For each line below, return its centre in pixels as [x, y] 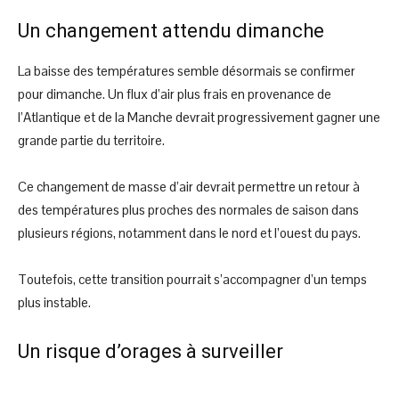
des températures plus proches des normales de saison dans [188, 209]
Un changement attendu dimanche [171, 30]
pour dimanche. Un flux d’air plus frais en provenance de [175, 94]
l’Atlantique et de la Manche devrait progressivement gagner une [199, 117]
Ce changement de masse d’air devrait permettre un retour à [189, 186]
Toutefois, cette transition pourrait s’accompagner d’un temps [192, 279]
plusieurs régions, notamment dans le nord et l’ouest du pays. [189, 232]
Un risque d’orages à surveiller [151, 351]
